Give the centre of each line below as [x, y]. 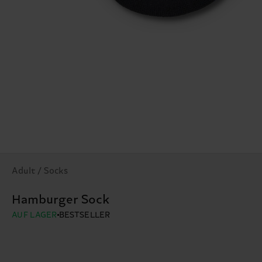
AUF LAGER [35, 216]
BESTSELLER [85, 216]
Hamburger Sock [61, 200]
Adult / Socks [40, 171]
